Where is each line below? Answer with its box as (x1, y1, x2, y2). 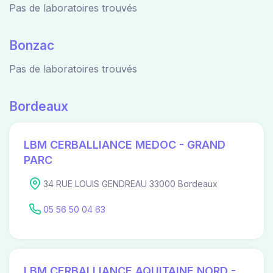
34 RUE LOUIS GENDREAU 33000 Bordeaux (43, 179, 218, 189)
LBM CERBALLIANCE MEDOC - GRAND (24, 138, 225, 151)
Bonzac (9, 38, 54, 53)
